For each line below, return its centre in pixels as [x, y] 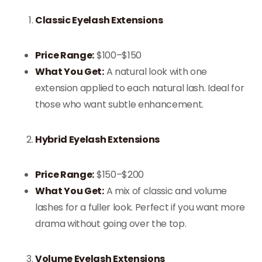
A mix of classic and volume [165, 191]
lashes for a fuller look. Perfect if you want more [140, 207]
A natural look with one [156, 72]
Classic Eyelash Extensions [99, 20]
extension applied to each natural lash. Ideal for [140, 88]
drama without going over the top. [111, 224]
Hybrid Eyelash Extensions [97, 139]
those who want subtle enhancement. [120, 104]
